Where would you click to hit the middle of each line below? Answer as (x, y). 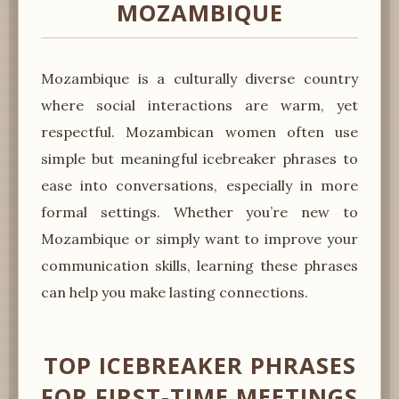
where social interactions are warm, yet (199, 105)
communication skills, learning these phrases (199, 265)
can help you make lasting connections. (175, 292)
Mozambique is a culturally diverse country (199, 78)
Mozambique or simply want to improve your (199, 238)
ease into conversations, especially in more (199, 185)
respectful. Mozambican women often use (199, 131)
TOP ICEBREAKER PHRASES (199, 365)
